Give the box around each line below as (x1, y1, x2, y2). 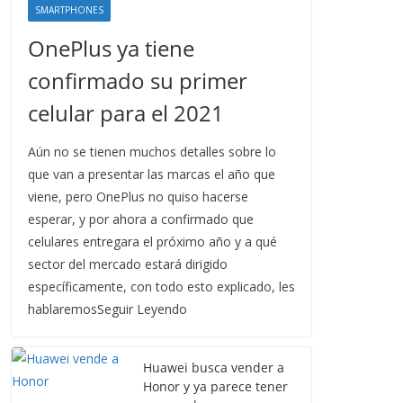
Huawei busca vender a (143, 359, 284, 376)
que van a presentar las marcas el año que (28, 166, 275, 183)
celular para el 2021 (28, 98, 224, 128)
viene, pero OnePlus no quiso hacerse (28, 188, 248, 205)
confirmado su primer (28, 66, 247, 95)
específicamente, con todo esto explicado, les (28, 278, 295, 295)
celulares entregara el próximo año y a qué (28, 233, 277, 250)
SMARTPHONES (35, 4, 103, 16)
